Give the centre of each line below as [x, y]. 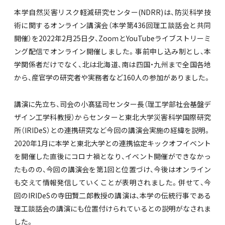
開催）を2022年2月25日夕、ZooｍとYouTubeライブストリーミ [113, 38]
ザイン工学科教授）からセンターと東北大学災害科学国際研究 [113, 117]
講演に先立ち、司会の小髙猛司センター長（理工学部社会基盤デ [113, 104]
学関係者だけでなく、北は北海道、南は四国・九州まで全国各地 [113, 65]
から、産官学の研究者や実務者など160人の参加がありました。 [113, 78]
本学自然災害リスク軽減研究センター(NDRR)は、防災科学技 [113, 12]
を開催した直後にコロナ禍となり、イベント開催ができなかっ [113, 156]
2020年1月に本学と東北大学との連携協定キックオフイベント [113, 143]
